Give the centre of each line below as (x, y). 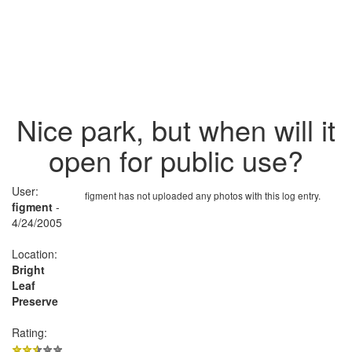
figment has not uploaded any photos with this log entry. (203, 195)
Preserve (35, 301)
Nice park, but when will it (176, 129)
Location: (35, 253)
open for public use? (176, 159)
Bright (28, 269)
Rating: (29, 332)
